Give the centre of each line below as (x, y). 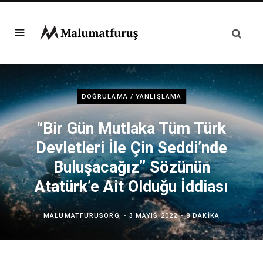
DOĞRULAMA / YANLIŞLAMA (131, 97)
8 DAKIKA (203, 216)
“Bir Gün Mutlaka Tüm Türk (131, 129)
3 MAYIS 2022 (153, 216)
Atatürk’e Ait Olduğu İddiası (131, 187)
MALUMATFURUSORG (82, 216)
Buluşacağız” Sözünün (131, 167)
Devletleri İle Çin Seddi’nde (131, 148)
